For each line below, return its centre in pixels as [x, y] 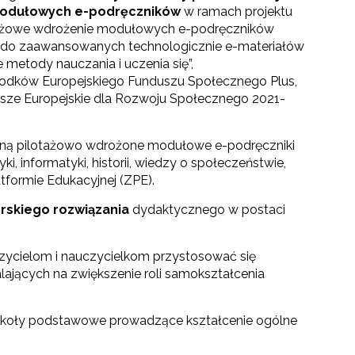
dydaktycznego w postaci [207, 210]
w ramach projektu [238, 12]
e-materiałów [265, 47]
